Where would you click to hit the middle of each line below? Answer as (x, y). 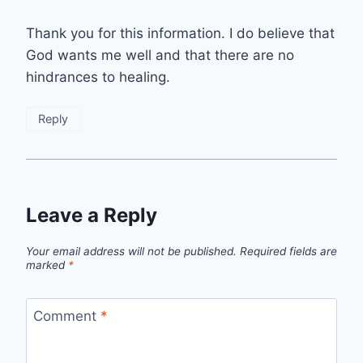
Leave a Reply (92, 216)
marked (47, 265)
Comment (66, 316)
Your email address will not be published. (131, 251)
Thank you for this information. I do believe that (180, 33)
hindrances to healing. (98, 77)
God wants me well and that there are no (160, 55)
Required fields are (288, 251)
